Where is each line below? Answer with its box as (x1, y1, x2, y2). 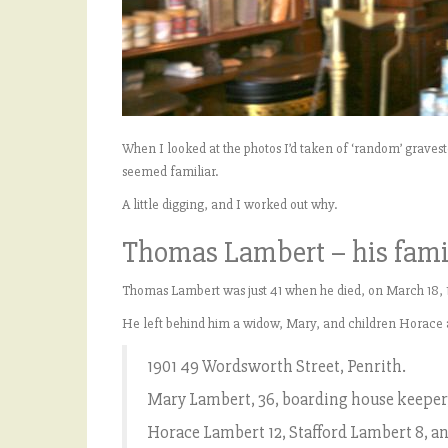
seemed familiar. (122, 163, 218, 181)
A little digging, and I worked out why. (122, 196, 337, 214)
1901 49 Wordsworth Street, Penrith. (147, 356, 409, 378)
